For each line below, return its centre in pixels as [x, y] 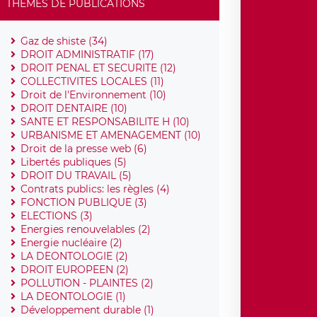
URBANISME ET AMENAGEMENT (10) [111, 135]
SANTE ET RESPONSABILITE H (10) [105, 121]
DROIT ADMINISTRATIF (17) [88, 54]
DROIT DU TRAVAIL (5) [76, 175]
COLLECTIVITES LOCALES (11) [93, 81]
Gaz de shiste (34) [64, 41]
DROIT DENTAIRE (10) [74, 108]
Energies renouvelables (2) [86, 229]
